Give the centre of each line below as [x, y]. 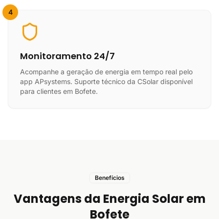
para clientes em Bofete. [59, 91]
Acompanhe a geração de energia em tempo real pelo [106, 72]
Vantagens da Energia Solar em [109, 199]
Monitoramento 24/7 [67, 56]
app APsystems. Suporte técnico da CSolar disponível [106, 81]
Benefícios [109, 178]
